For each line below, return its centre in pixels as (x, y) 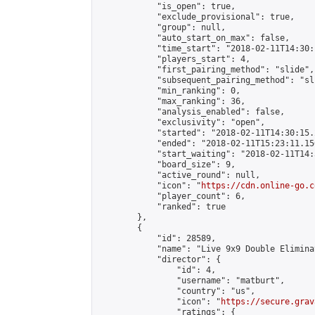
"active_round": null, (179, 175)
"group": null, (162, 27)
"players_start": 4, (174, 59)
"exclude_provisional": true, (196, 17)
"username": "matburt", (191, 281)
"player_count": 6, (172, 196)
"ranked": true (162, 207)
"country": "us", (176, 291)
